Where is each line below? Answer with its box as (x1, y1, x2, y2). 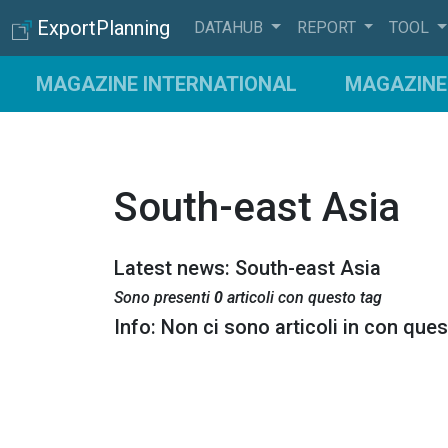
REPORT (296, 18, 360, 37)
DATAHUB (194, 18, 267, 37)
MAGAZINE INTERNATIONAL (36, 72, 297, 96)
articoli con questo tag (223, 288, 382, 307)
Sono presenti (114, 288, 214, 307)
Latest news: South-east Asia (114, 256, 381, 280)
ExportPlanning (37, 16, 170, 40)
